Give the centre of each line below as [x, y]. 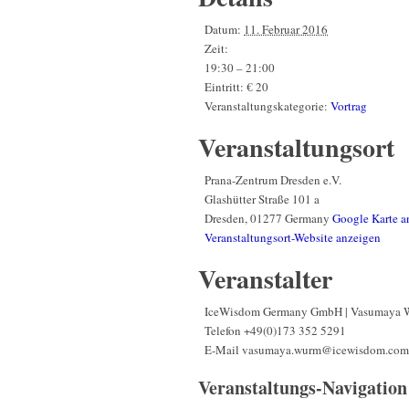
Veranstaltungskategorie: [266, 106]
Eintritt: [224, 87]
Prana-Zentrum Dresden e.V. [273, 180]
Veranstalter [265, 279]
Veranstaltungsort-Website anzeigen [293, 238]
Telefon [224, 331]
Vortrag [349, 106]
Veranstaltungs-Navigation [303, 388]
